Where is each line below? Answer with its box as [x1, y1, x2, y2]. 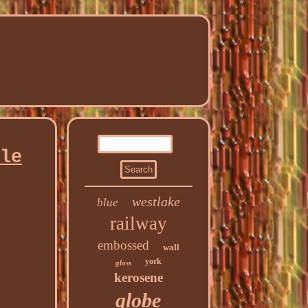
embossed [97, 238, 149, 252]
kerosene [113, 270, 163, 285]
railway [109, 213, 167, 234]
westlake [131, 194, 180, 209]
